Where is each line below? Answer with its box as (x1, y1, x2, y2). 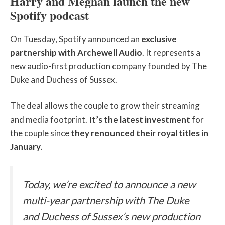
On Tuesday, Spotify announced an (10, 33, 141, 44)
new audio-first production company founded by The (10, 60, 207, 71)
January (10, 141, 41, 152)
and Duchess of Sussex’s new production (23, 210, 200, 222)
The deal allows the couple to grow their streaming (10, 100, 200, 111)
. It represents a (142, 47, 200, 58)
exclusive (141, 33, 177, 44)
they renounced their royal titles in (71, 128, 208, 139)
